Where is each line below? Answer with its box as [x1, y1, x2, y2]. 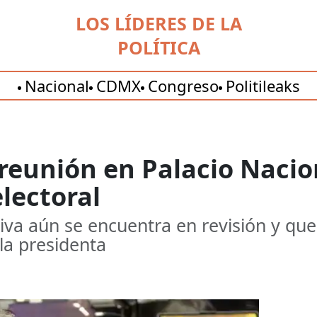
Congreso [147, 75, 219, 96]
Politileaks [225, 75, 300, 96]
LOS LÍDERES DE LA [75, 11, 242, 35]
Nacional [24, 75, 89, 96]
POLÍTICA [117, 35, 200, 59]
